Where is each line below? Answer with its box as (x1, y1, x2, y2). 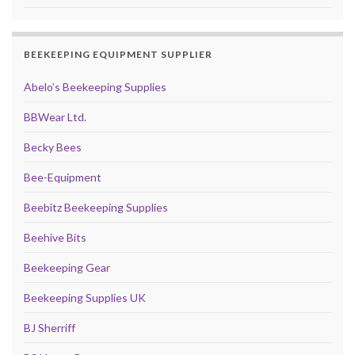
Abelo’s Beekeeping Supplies (24, 80, 166, 94)
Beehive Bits (24, 231, 86, 245)
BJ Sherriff (24, 321, 75, 335)
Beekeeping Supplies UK (24, 291, 146, 305)
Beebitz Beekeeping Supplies (24, 200, 168, 215)
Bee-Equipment (24, 170, 101, 185)
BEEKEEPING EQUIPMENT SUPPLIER (24, 48, 212, 61)
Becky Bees (24, 140, 82, 155)
